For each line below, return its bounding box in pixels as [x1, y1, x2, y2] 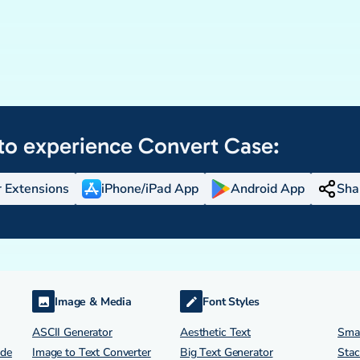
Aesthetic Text [180, 325, 252, 340]
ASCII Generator [32, 325, 112, 340]
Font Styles [202, 293, 260, 309]
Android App [231, 180, 305, 198]
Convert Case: [138, 133, 280, 159]
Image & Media [55, 293, 132, 309]
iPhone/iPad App [101, 180, 198, 198]
